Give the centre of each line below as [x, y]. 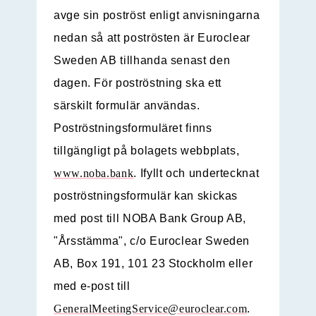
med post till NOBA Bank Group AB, [150, 219]
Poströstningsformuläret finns [133, 128]
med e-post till [92, 286]
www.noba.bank [94, 174]
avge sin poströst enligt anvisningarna [157, 16]
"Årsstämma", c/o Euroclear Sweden [152, 241]
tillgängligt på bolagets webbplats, [147, 151]
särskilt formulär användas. [127, 106]
